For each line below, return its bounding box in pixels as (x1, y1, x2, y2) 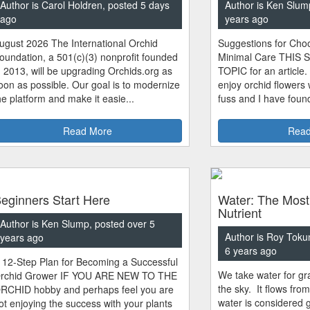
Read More (62, 123, 112, 138)
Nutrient (217, 203, 262, 221)
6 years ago (224, 243, 277, 257)
